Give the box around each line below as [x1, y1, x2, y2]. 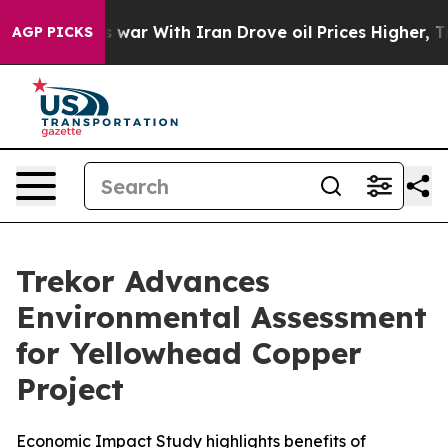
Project [16, 370, 124, 408]
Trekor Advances [16, 262, 270, 300]
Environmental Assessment [16, 298, 427, 336]
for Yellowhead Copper [16, 334, 362, 372]
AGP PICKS [12, 23, 93, 41]
